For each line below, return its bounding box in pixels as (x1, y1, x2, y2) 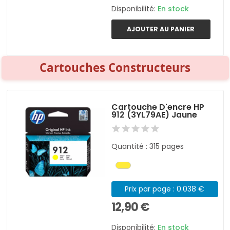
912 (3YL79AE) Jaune (111, 109, 198, 121)
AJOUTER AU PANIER (127, 24, 195, 33)
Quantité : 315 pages (111, 141, 184, 152)
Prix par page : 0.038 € (125, 184, 205, 195)
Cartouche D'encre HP (111, 101, 205, 113)
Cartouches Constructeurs (40, 60, 190, 76)
